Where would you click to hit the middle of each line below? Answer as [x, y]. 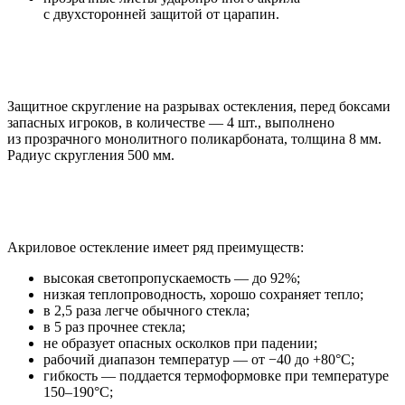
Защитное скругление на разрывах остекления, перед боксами [199, 106]
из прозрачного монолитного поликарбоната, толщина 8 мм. [194, 138]
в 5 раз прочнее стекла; [114, 326]
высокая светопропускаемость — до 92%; [172, 278]
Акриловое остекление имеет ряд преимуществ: [155, 247]
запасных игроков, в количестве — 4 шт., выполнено [171, 122]
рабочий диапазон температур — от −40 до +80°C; [199, 359]
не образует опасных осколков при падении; [180, 343]
